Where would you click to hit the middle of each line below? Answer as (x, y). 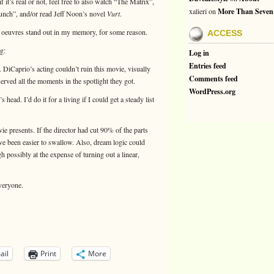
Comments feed (213, 79)
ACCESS (225, 33)
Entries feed (208, 66)
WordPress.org (212, 91)
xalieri (198, 11)
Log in (199, 53)
